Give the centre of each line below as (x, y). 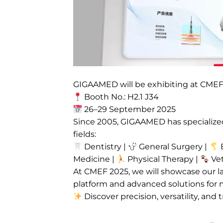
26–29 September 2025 (129, 110)
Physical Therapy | (163, 159)
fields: (85, 134)
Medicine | (95, 159)
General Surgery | (173, 147)
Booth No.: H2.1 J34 (121, 97)
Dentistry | (105, 147)
